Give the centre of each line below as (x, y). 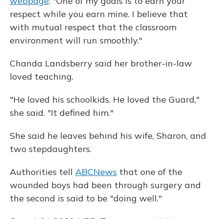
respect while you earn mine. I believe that (99, 14)
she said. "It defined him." (62, 113)
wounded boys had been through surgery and (105, 185)
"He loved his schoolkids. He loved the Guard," (105, 99)
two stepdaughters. (51, 149)
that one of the (150, 172)
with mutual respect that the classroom (93, 27)
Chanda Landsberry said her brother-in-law (101, 63)
